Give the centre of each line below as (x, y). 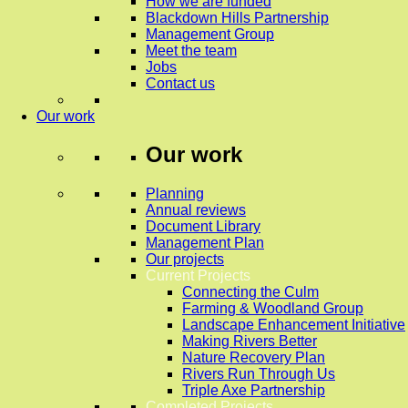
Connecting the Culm (250, 292)
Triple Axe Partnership (254, 391)
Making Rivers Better (250, 342)
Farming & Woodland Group (273, 309)
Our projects (185, 260)
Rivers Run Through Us (259, 374)
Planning (175, 194)
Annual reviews (196, 210)
